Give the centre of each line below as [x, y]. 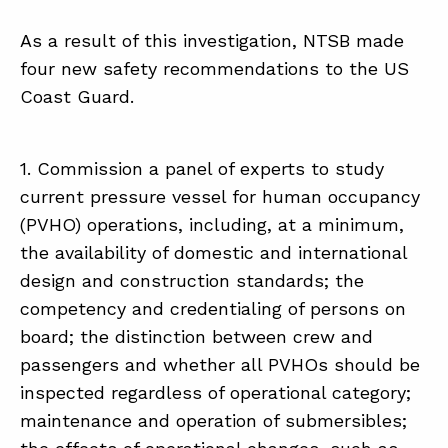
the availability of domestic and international [213, 252]
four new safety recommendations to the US [214, 68]
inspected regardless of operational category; [215, 392]
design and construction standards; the [192, 280]
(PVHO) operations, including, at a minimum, [212, 224]
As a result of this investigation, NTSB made [212, 40]
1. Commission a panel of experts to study [202, 168]
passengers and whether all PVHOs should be [220, 364]
